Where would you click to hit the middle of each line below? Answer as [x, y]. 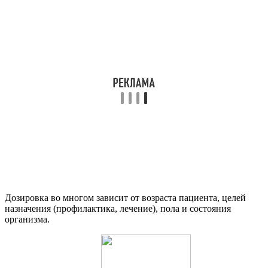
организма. [27, 220]
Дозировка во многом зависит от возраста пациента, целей [125, 198]
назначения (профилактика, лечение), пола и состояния [118, 209]
